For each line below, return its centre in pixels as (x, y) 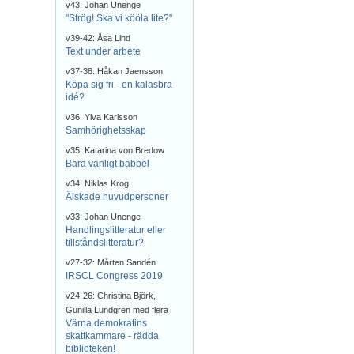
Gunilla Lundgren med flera (117, 310)
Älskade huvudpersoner (117, 197)
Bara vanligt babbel (107, 164)
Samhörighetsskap (106, 130)
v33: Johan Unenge (103, 217)
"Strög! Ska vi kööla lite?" (119, 18)
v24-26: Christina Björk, (111, 296)
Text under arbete (103, 51)
